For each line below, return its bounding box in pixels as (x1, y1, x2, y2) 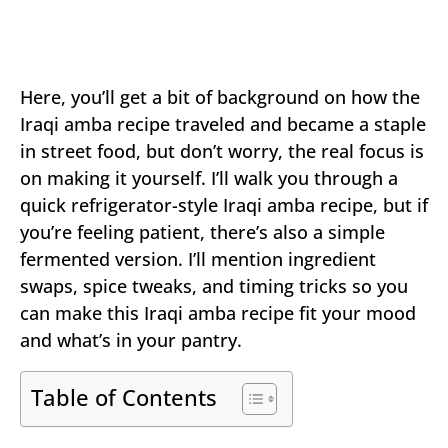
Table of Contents (31, 382, 217, 412)
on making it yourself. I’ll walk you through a (20, 165, 398, 190)
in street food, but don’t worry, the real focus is (20, 138, 424, 163)
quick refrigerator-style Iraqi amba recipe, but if (20, 192, 428, 217)
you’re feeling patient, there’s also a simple (20, 219, 385, 244)
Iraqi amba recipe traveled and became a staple (20, 111, 426, 136)
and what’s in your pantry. (20, 327, 242, 352)
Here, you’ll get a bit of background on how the (20, 84, 420, 109)
